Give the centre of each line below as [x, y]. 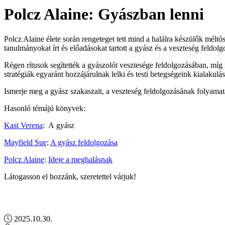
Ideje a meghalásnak [80, 159]
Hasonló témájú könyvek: [45, 108]
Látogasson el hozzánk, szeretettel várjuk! [70, 176]
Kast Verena [23, 125]
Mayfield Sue [25, 142]
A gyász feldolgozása [84, 142]
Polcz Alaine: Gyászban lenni [104, 14]
